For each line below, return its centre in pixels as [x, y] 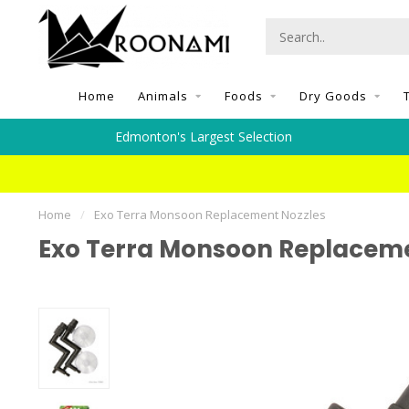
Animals [163, 96]
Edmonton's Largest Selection [204, 136]
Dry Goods [333, 96]
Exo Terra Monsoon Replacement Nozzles [210, 215]
